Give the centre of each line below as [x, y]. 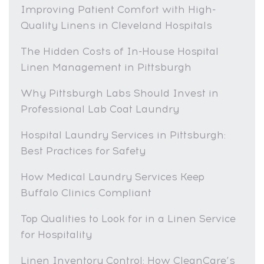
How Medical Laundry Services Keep [113, 176]
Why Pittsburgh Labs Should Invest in [120, 93]
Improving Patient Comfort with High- [118, 9]
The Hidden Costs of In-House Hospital [120, 51]
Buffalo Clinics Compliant [86, 192]
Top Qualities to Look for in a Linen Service [128, 218]
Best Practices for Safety [83, 151]
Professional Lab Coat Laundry [100, 109]
